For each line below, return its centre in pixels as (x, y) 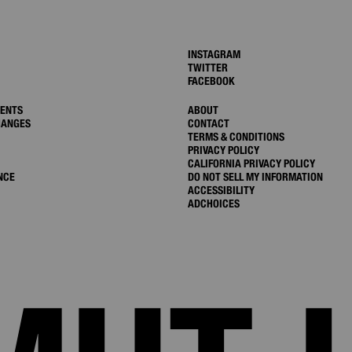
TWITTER (208, 68)
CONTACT (209, 123)
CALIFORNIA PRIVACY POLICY (251, 163)
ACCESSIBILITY (221, 190)
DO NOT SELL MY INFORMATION (255, 177)
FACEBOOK (211, 81)
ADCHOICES (214, 203)
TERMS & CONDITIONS (236, 137)
